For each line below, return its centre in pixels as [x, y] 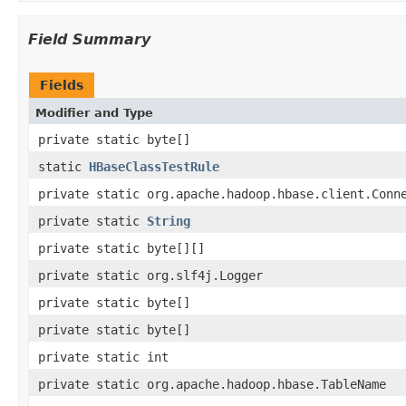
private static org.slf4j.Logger [150, 275]
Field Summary [89, 39]
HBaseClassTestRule [154, 166]
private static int [103, 357]
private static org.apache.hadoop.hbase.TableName [212, 384]
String [169, 221]
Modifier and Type [94, 112]
